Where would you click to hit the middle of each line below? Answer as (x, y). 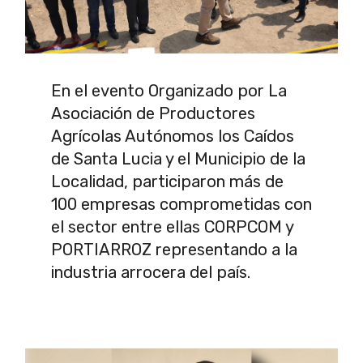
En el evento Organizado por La (169, 90)
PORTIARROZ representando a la (174, 249)
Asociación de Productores (153, 113)
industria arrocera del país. (151, 272)
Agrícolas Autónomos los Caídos (173, 136)
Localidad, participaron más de (167, 181)
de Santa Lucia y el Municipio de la (178, 158)
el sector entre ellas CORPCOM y (172, 226)
